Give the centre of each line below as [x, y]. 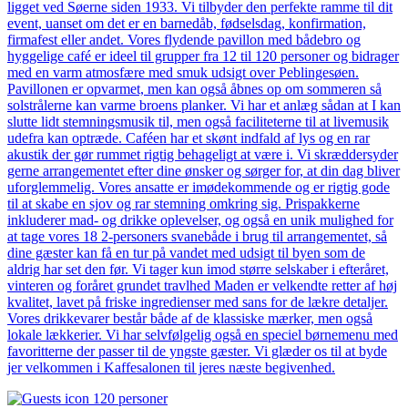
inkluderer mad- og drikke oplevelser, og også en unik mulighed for [200, 219]
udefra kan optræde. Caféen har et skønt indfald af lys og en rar [189, 138]
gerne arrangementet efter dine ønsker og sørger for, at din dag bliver [204, 170]
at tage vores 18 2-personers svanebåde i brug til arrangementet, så [197, 236]
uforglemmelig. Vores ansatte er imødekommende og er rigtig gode [199, 187]
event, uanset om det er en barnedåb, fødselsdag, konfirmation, [187, 23]
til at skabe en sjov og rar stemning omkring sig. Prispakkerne [184, 203]
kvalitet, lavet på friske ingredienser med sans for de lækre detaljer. [198, 301]
